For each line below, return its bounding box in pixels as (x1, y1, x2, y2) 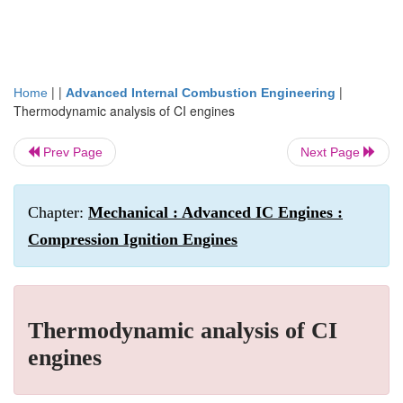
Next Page (300, 145, 363, 159)
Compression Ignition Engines (28, 230, 237, 248)
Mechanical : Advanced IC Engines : (88, 203, 343, 221)
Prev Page (40, 145, 103, 159)
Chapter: (28, 203, 88, 221)
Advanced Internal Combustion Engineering (66, 85, 336, 100)
